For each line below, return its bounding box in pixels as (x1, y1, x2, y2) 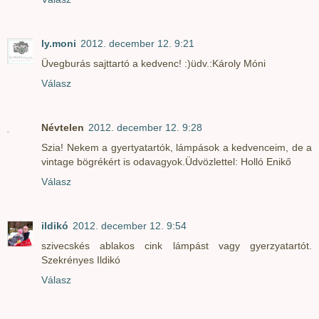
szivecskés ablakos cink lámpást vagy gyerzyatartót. (41, 239, 312, 251)
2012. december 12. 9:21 (80, 38, 194, 50)
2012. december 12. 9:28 (88, 122, 202, 133)
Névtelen (41, 122, 84, 133)
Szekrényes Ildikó (41, 253, 120, 266)
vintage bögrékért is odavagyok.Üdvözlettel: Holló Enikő (41, 156, 291, 167)
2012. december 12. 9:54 (73, 219, 187, 231)
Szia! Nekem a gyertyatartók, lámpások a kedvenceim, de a (41, 142, 312, 153)
